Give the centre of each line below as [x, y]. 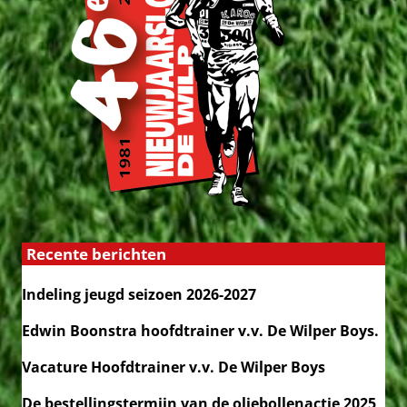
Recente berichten [96, 254]
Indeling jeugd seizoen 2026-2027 [139, 295]
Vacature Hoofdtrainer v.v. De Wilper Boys [174, 367]
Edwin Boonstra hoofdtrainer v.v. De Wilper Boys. [200, 331]
